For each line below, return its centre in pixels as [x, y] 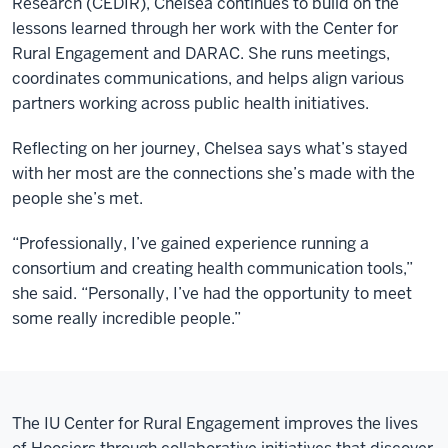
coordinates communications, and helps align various [208, 78]
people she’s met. [77, 198]
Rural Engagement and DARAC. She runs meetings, [201, 53]
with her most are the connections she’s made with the [213, 173]
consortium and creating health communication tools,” [212, 268]
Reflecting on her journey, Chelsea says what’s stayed [210, 148]
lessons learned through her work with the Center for [205, 28]
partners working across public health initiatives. [190, 103]
